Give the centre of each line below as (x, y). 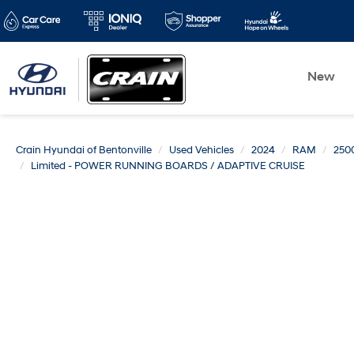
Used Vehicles (201, 150)
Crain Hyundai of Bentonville (84, 150)
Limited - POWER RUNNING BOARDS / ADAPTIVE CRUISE (168, 166)
